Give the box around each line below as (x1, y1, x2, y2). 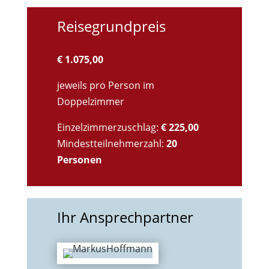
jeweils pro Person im (56, 78, 154, 92)
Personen (56, 153, 102, 166)
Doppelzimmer (56, 94, 124, 108)
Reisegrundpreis (56, 16, 166, 36)
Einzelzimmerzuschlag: (56, 120, 161, 134)
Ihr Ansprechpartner (56, 207, 193, 227)
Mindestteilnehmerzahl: (56, 136, 166, 150)
